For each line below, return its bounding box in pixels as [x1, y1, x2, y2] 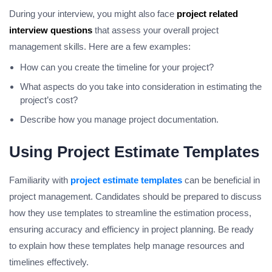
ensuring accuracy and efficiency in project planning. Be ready [9, 224, 254, 235]
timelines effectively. [9, 257, 89, 268]
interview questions [9, 25, 92, 36]
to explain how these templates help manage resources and [9, 240, 244, 251]
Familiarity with [9, 175, 70, 186]
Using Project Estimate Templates [9, 143, 259, 161]
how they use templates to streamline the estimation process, [9, 208, 251, 219]
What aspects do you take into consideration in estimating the [20, 81, 262, 92]
